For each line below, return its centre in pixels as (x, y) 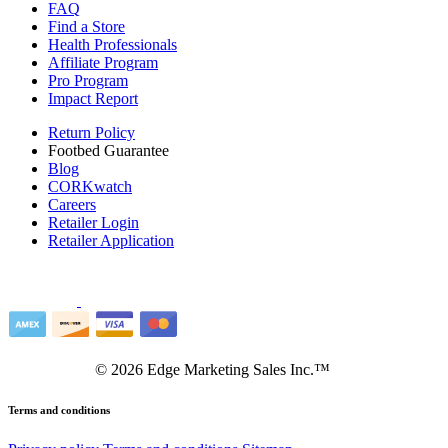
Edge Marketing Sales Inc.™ (236, 370)
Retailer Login (93, 223)
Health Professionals (112, 45)
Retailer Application (111, 241)
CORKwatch (90, 187)
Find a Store (86, 27)
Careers (72, 205)
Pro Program (88, 81)
